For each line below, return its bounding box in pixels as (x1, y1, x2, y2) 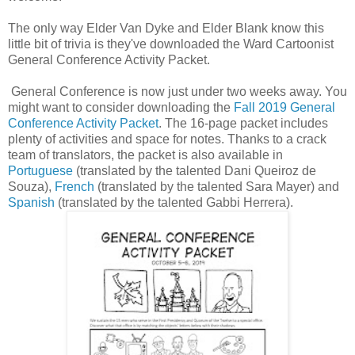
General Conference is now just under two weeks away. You (8, 85, 347, 99)
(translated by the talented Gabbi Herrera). (55, 196, 293, 210)
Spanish (8, 196, 55, 210)
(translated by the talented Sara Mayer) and (94, 180, 339, 194)
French (55, 180, 94, 194)
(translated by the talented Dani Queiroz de (73, 164, 316, 178)
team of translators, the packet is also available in (8, 148, 283, 162)
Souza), (8, 180, 55, 194)
